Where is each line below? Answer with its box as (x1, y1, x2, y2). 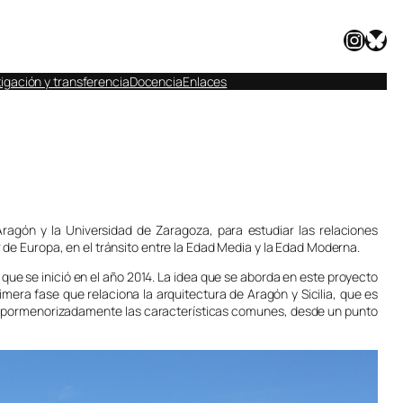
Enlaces (182, 72, 228, 90)
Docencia (129, 72, 183, 90)
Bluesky (364, 23, 375, 54)
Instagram (343, 23, 361, 54)
